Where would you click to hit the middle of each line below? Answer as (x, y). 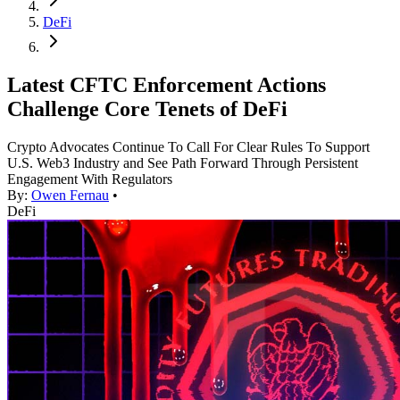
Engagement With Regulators (90, 179)
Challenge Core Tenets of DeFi (147, 109)
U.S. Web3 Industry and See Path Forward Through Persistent (183, 163)
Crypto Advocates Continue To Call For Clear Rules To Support (188, 147)
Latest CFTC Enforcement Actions (167, 85)
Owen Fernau (70, 196)
